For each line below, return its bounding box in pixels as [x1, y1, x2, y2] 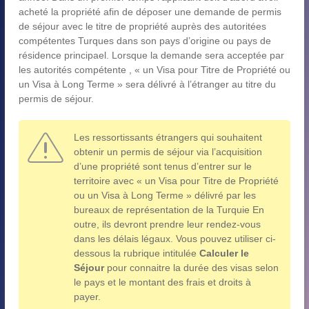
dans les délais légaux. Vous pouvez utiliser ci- [74, 232, 276, 244]
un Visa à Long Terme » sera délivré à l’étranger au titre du [19, 78, 276, 90]
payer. [74, 290, 101, 302]
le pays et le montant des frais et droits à [74, 276, 251, 288]
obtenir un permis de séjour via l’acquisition [74, 146, 262, 157]
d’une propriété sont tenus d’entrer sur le [74, 160, 252, 172]
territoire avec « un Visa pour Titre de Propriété [74, 175, 279, 186]
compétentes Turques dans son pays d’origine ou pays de [19, 34, 271, 46]
